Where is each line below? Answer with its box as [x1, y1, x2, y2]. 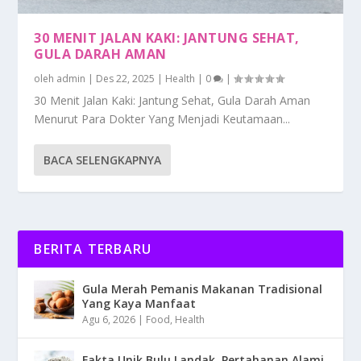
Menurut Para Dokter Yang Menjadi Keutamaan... [34, 110, 291, 127]
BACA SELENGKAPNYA [44, 151, 162, 168]
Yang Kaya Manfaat [82, 295, 197, 311]
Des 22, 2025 [96, 71, 156, 85]
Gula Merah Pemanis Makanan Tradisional [82, 280, 323, 297]
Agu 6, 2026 [82, 312, 136, 326]
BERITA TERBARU [34, 239, 152, 258]
